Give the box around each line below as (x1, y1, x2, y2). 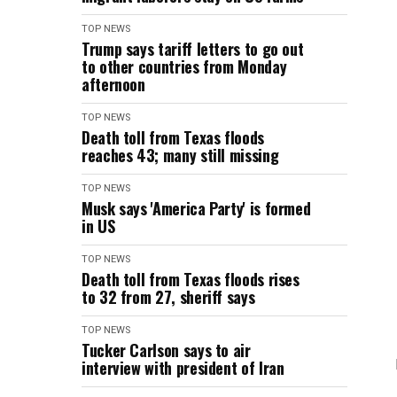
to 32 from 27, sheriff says (82, 285, 255, 308)
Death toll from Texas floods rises (82, 268, 300, 291)
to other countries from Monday (82, 55, 287, 78)
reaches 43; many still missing (82, 144, 279, 167)
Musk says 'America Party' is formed (82, 197, 311, 220)
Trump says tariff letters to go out (82, 37, 304, 60)
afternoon (82, 73, 145, 96)
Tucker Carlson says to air (82, 339, 251, 362)
